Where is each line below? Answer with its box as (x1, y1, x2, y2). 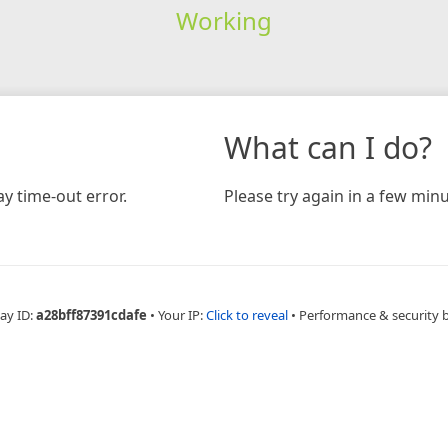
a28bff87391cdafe (35, 305, 147, 324)
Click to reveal (205, 305, 288, 324)
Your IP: (157, 305, 206, 324)
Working (175, 3, 272, 37)
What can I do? (224, 126, 432, 168)
